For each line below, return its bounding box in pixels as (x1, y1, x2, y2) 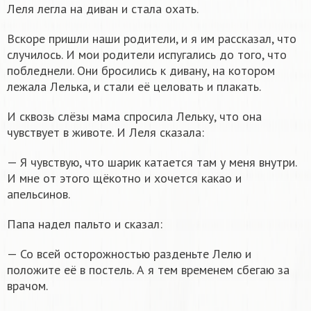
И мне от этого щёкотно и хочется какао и (7, 169, 242, 186)
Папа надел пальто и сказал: (7, 215, 162, 232)
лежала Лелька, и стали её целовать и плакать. (7, 78, 261, 94)
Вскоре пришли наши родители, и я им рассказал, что (7, 30, 296, 47)
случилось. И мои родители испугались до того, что (7, 46, 287, 62)
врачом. (7, 277, 48, 294)
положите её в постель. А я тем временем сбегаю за (7, 261, 289, 278)
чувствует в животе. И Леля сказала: (7, 124, 204, 140)
